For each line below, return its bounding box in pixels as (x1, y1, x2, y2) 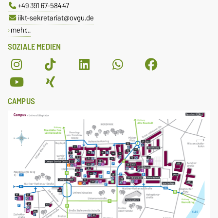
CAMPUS (8, 94, 35, 109)
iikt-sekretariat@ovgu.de (18, 12, 94, 24)
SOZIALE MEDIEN (8, 40, 61, 54)
